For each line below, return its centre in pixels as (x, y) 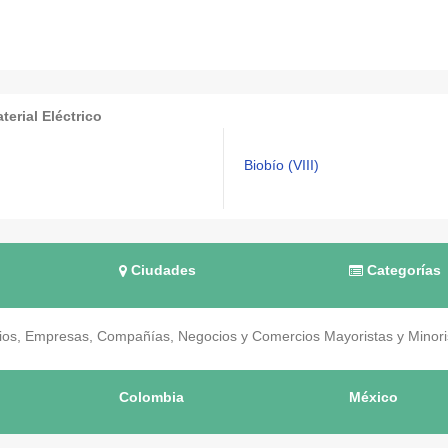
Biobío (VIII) (281, 165)
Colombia (151, 397)
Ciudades (161, 270)
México (373, 397)
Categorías (402, 270)
